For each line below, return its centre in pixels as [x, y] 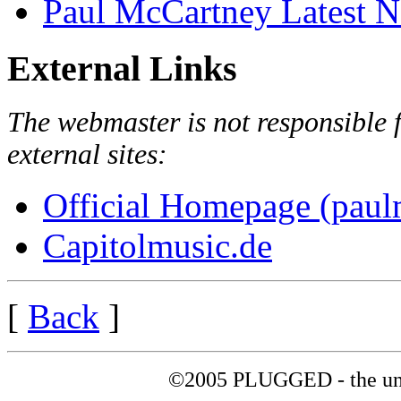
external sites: [87, 154]
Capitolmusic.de [158, 245]
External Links [122, 69]
